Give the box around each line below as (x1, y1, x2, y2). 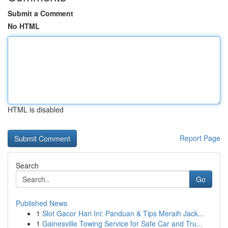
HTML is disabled (8, 104, 64, 115)
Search (16, 160, 39, 170)
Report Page (180, 133, 220, 143)
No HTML (8, 21, 40, 31)
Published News (16, 198, 67, 208)
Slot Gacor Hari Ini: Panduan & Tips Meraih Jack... (42, 208, 204, 218)
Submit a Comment (8, 8, 73, 18)
